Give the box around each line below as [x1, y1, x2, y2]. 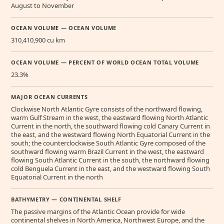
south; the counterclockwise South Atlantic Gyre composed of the [11, 138, 205, 147]
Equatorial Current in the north [11, 172, 103, 181]
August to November [11, 1, 74, 10]
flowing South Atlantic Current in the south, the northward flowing [11, 155, 209, 164]
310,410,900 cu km [11, 35, 65, 44]
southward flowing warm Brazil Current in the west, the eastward [11, 147, 204, 156]
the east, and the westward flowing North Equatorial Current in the [11, 130, 210, 139]
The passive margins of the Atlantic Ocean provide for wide [11, 207, 185, 216]
